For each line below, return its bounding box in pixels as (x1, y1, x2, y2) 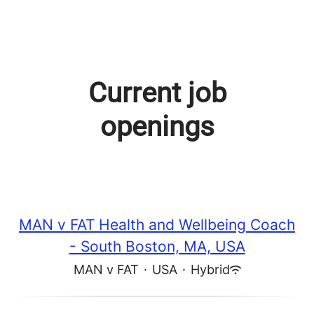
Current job (88, 76, 226, 109)
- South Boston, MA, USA (69, 238, 245, 255)
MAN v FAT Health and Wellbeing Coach (19, 216, 295, 233)
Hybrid (190, 262, 230, 277)
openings (100, 110, 214, 143)
